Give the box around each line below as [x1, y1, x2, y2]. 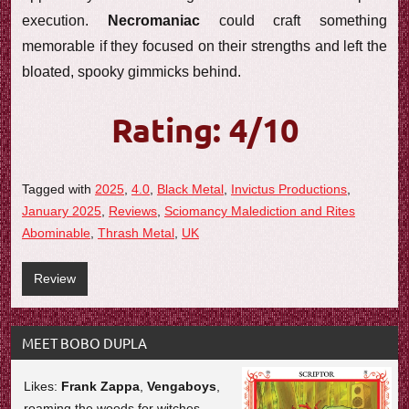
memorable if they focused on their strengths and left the [22, 37, 387, 54]
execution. [22, 12, 108, 28]
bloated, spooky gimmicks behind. [22, 63, 241, 79]
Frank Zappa [61, 379, 141, 394]
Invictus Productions [231, 181, 347, 196]
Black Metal [157, 181, 224, 196]
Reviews [109, 203, 157, 218]
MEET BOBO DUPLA [22, 333, 147, 351]
